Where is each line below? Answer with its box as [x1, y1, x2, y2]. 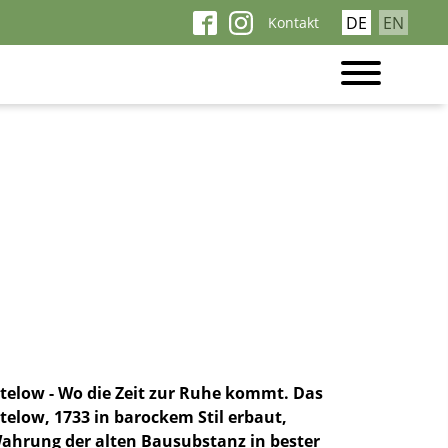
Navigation [260, 5, 332, 24]
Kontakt [268, 13, 319, 32]
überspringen [260, 26, 352, 45]
